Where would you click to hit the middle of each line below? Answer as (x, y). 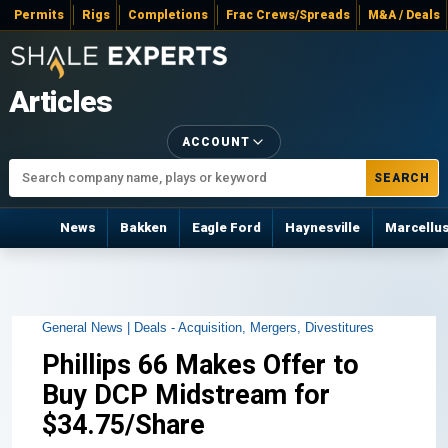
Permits (39, 15)
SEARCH (402, 177)
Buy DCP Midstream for (186, 394)
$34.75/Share (123, 424)
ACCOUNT (216, 141)
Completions (168, 15)
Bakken (143, 228)
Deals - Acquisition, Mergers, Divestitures (254, 327)
